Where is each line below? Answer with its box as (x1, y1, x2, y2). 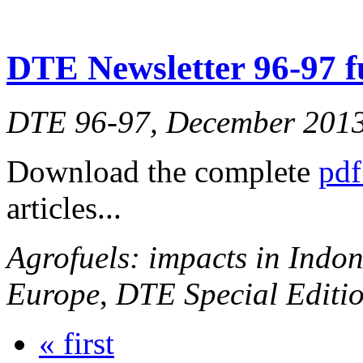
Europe (6, 275, 100, 311)
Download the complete (6, 153, 318, 189)
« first (39, 325, 114, 361)
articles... (6, 190, 122, 225)
